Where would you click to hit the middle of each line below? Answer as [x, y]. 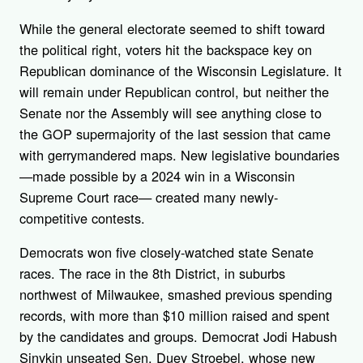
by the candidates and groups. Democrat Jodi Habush [178, 336]
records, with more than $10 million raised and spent [175, 315]
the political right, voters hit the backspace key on [166, 49]
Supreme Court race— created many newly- [149, 196]
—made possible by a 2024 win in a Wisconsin [157, 175]
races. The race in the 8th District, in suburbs [152, 273]
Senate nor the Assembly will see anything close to [171, 112]
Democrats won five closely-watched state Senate [167, 252]
